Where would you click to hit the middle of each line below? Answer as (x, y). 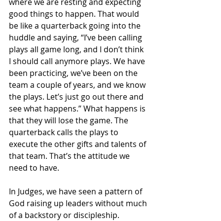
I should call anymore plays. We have (78, 61)
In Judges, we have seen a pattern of (76, 191)
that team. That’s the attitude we (70, 156)
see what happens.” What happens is (78, 108)
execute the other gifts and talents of (78, 144)
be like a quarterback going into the (76, 25)
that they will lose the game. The (70, 120)
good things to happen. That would (75, 14)
